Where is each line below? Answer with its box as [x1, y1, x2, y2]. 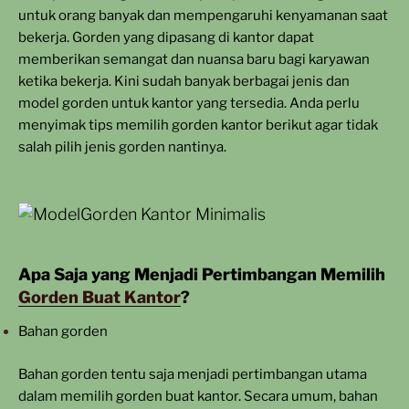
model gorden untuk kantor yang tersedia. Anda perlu [18, 94, 360, 111]
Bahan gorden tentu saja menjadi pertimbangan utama [18, 365, 367, 383]
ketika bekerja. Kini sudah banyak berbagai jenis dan [18, 72, 350, 89]
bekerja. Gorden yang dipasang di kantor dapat [18, 28, 314, 46]
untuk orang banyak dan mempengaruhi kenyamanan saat [18, 6, 388, 24]
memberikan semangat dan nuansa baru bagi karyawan [18, 50, 370, 68]
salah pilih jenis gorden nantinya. [18, 138, 226, 155]
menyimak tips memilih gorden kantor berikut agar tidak [18, 116, 378, 133]
